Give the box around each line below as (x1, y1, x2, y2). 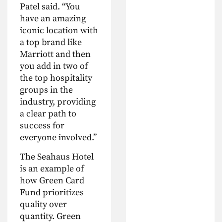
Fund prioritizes (20, 186, 84, 198)
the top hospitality (20, 72, 92, 84)
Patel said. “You (20, 1, 80, 13)
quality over (20, 198, 67, 210)
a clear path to (20, 108, 76, 120)
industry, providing (20, 96, 96, 108)
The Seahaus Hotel (20, 151, 94, 163)
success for (20, 120, 64, 132)
